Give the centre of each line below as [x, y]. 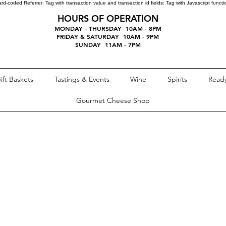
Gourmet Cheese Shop [113, 100]
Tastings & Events [82, 79]
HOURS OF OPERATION [108, 18]
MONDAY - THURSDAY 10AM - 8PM [108, 28]
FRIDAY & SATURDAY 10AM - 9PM [108, 36]
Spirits [177, 79]
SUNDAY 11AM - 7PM [108, 44]
